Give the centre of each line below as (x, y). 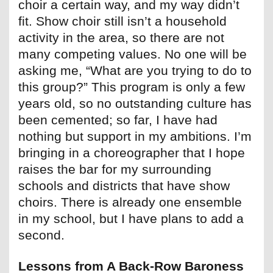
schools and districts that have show (124, 186)
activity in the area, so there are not (121, 38)
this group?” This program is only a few (132, 87)
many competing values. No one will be (133, 54)
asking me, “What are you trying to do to (135, 71)
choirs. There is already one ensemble (130, 202)
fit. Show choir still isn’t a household (122, 21)
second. (41, 235)
